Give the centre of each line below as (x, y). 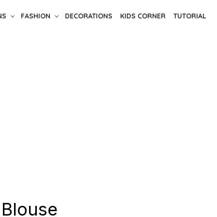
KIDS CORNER (143, 16)
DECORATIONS (88, 16)
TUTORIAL (190, 16)
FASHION (35, 16)
